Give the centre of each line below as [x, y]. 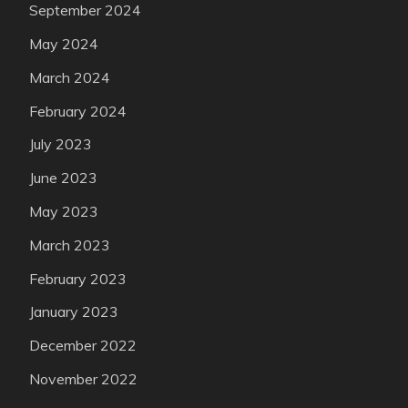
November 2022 [83, 378]
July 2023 [61, 144]
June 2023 [63, 178]
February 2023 [78, 278]
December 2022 [83, 346]
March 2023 [70, 245]
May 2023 [64, 211]
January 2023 [74, 312]
